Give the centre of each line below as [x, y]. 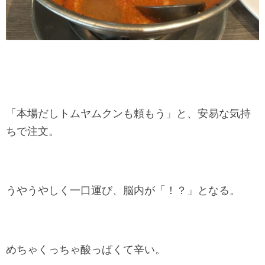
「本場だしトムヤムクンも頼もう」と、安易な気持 [128, 114]
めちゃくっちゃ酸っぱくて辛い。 [86, 250]
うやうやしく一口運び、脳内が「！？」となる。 [123, 190]
